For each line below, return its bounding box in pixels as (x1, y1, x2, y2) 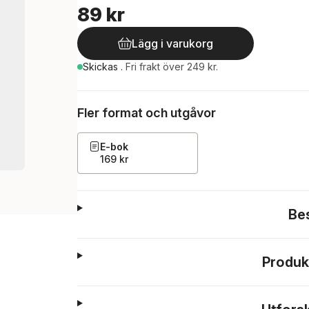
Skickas (83, 61, 121, 72)
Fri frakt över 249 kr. (126, 61, 218, 72)
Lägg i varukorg (132, 37, 213, 50)
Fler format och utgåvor (77, 106, 216, 120)
